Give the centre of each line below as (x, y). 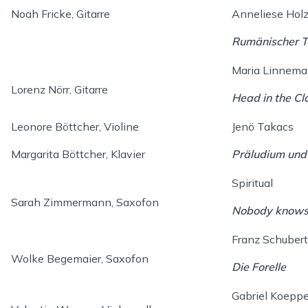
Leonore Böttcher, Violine (75, 126)
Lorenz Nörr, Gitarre (59, 89)
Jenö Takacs (263, 126)
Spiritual (252, 183)
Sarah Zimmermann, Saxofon (85, 202)
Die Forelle (259, 266)
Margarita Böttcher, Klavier (78, 154)
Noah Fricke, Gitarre (60, 13)
